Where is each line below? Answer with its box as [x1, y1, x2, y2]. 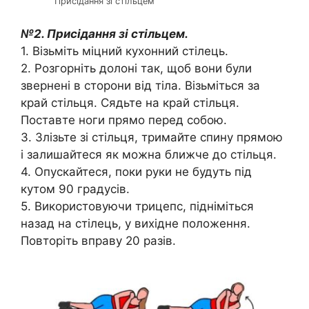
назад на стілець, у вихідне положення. [21, 216, 250, 230]
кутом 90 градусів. [21, 181, 130, 196]
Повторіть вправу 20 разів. [21, 233, 176, 248]
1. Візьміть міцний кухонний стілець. [21, 43, 228, 58]
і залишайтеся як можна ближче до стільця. [21, 147, 277, 161]
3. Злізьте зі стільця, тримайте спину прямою [21, 130, 283, 144]
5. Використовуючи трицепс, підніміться [21, 199, 254, 213]
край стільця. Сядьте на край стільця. [21, 95, 239, 110]
